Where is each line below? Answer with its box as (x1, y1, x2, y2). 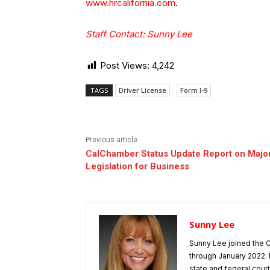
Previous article (86, 135, 137, 144)
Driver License (119, 85, 166, 95)
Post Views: (100, 59, 149, 71)
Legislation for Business (86, 160, 189, 172)
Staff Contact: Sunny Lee (86, 28, 192, 40)
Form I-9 (180, 85, 207, 95)
